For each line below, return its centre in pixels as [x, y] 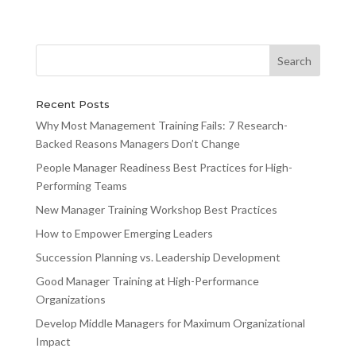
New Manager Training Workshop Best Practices [156, 209]
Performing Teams [81, 186]
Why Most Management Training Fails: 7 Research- [161, 125]
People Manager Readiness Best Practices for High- [164, 167]
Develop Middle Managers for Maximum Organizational [170, 323]
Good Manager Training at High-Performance [147, 281]
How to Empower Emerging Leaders [124, 233]
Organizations [70, 299]
